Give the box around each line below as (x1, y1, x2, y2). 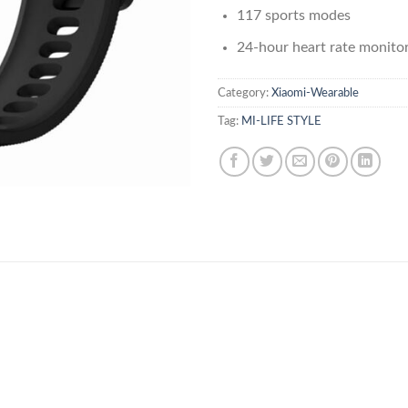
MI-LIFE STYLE (241, 115, 321, 127)
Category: (218, 87, 271, 98)
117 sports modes (236, 8, 351, 24)
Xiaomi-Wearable (271, 87, 359, 98)
